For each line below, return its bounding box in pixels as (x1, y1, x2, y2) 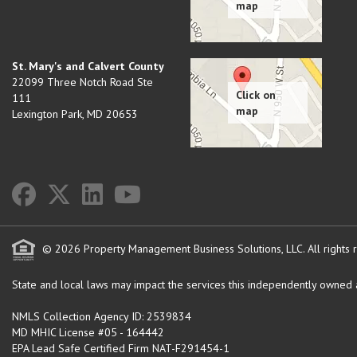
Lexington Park (12, 107, 82, 121)
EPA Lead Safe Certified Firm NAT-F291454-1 (12, 341, 229, 355)
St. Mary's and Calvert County (12, 59, 164, 73)
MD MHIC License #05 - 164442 (12, 325, 164, 339)
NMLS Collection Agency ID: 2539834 (12, 309, 191, 324)
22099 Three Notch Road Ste (12, 75, 153, 89)
